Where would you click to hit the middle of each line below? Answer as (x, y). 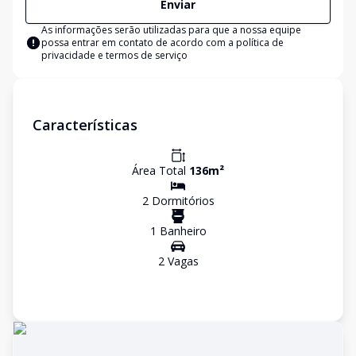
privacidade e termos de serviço (114, 55)
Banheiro (181, 231)
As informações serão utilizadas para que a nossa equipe (171, 30)
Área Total (161, 170)
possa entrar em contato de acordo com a (139, 43)
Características (85, 125)
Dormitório (178, 201)
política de (260, 43)
